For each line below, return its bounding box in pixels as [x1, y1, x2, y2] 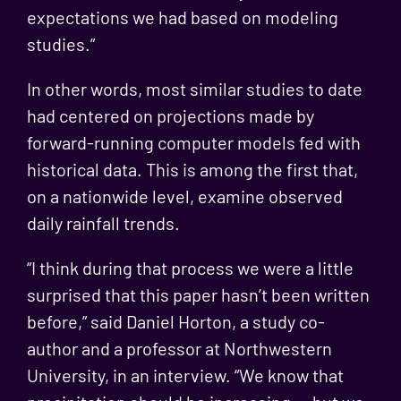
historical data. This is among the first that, [26, 158, 358, 180]
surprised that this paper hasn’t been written [26, 284, 370, 305]
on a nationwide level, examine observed [26, 185, 343, 207]
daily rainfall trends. [26, 212, 180, 234]
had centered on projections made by [26, 105, 314, 126]
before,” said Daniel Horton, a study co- [26, 311, 325, 332]
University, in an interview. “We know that [26, 364, 344, 386]
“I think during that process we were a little [26, 257, 354, 278]
